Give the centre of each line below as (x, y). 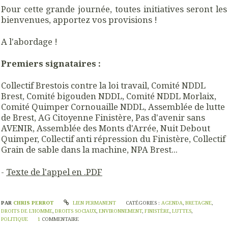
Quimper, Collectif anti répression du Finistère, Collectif (113, 139)
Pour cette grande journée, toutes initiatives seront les (114, 9)
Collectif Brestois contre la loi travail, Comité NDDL (103, 85)
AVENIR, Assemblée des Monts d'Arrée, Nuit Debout (106, 128)
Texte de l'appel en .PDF (54, 172)
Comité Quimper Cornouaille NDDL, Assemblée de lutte (113, 107)
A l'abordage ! (29, 41)
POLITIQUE (15, 219)
